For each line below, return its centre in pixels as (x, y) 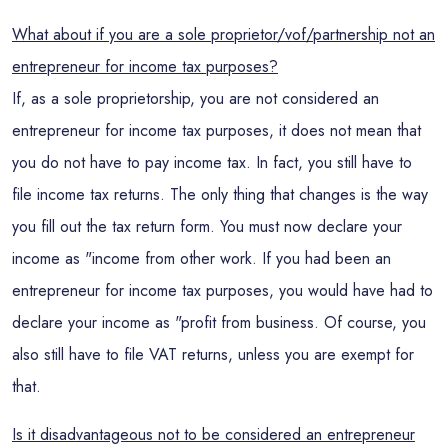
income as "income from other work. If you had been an (201, 258)
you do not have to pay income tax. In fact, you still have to (212, 162)
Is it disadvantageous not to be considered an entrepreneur (213, 434)
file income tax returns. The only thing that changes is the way (220, 194)
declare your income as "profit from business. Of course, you (219, 322)
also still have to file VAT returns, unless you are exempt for (213, 354)
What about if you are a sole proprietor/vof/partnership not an (223, 34)
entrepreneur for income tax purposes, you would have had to (222, 290)
